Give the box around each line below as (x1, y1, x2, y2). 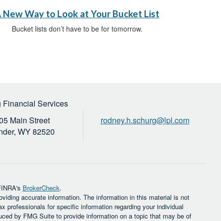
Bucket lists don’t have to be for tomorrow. (11, 24, 143, 34)
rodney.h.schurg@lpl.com (100, 114, 189, 126)
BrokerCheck (22, 183, 60, 193)
